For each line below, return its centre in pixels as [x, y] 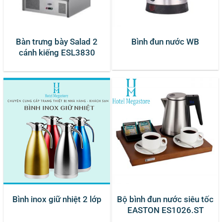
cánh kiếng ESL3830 [57, 52]
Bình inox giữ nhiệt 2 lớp [57, 199]
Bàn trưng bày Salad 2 [57, 41]
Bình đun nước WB [165, 41]
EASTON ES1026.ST [165, 210]
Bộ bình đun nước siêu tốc [165, 199]
